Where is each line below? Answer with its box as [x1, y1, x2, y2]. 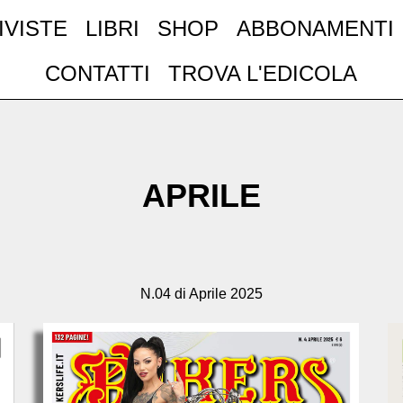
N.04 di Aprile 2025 [140, 286, 263, 301]
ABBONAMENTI [237, 15, 395, 40]
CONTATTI [45, 60, 151, 85]
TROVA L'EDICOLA [168, 60, 358, 85]
